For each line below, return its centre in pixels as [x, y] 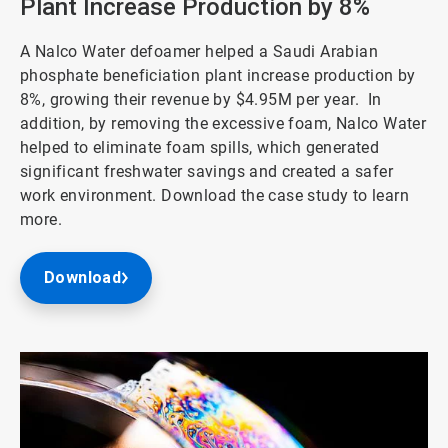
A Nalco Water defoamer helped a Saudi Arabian [199, 51]
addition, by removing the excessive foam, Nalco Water [223, 123]
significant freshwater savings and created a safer [206, 171]
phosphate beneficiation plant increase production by [218, 75]
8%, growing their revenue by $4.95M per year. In [201, 99]
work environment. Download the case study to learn [214, 195]
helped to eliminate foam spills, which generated [200, 147]
